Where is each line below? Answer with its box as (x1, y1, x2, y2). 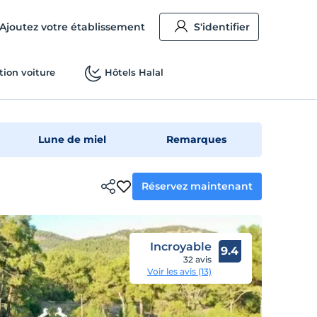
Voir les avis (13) (146, 266, 212, 277)
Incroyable (149, 240, 212, 253)
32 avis (183, 254, 212, 265)
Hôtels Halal (104, 67, 163, 78)
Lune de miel (38, 133, 107, 146)
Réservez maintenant (142, 179, 253, 192)
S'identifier (194, 21, 250, 33)
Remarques (166, 133, 227, 146)
